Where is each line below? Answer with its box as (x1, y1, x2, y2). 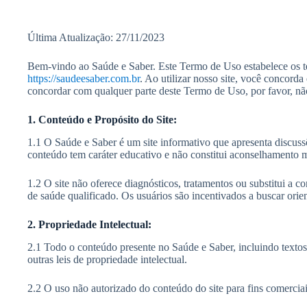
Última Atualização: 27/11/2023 (27, 32, 164, 43)
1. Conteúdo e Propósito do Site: (27, 114, 177, 125)
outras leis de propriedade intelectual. (27, 253, 187, 265)
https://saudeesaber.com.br (27, 73, 140, 84)
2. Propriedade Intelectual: (27, 218, 151, 230)
